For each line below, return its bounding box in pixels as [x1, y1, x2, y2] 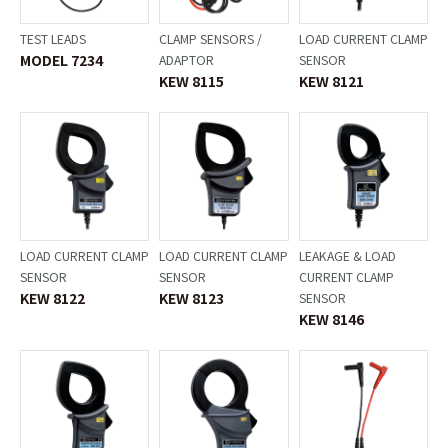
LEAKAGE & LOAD [298, 246, 396, 265]
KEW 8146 [298, 308, 364, 329]
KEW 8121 [298, 70, 364, 91]
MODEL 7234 [20, 49, 103, 70]
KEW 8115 [159, 70, 225, 91]
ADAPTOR [159, 50, 215, 69]
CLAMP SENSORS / [159, 29, 263, 48]
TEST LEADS [20, 29, 86, 48]
